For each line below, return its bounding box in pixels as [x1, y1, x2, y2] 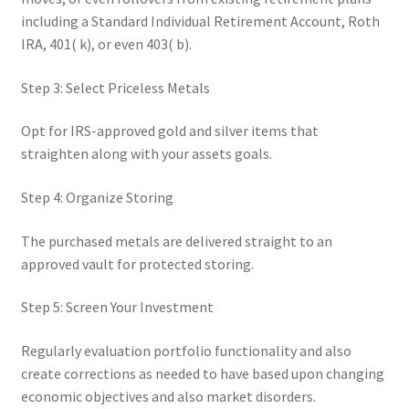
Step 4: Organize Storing [20, 188, 173, 207]
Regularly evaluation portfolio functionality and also [20, 341, 351, 360]
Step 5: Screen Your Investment [20, 298, 214, 317]
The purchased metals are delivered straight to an [20, 231, 332, 250]
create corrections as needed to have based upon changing [20, 363, 384, 383]
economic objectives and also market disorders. [20, 386, 316, 405]
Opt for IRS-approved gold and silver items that [20, 121, 319, 141]
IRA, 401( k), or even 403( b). [20, 35, 192, 54]
